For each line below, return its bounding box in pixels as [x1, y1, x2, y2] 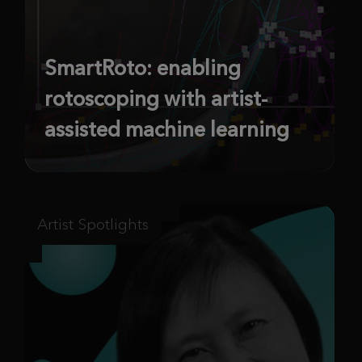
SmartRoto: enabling [44, 55, 241, 82]
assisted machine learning [44, 116, 289, 143]
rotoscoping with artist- [44, 86, 267, 112]
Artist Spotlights [37, 215, 149, 234]
